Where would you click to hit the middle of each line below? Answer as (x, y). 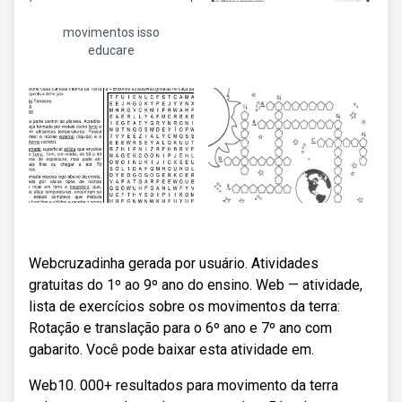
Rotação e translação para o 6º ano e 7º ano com (180, 328)
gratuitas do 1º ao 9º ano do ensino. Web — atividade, (196, 285)
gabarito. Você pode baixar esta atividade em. (171, 350)
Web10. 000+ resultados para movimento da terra (184, 385)
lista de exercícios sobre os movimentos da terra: (184, 306)
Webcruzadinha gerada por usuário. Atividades (174, 263)
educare (111, 50)
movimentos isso (111, 32)
